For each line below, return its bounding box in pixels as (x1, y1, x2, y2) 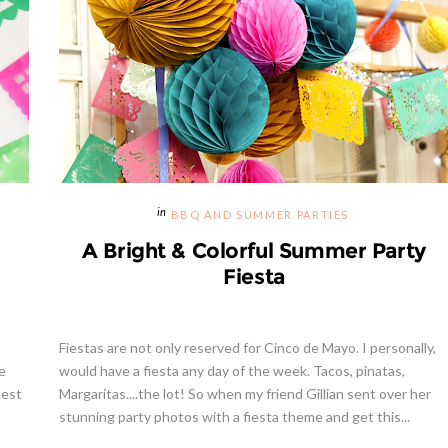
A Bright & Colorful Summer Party (82, 240, 426, 261)
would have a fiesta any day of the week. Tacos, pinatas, (59, 364, 405, 378)
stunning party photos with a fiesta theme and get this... (59, 410, 410, 424)
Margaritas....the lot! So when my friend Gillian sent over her (59, 387, 431, 401)
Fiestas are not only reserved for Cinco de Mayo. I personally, (59, 341, 436, 355)
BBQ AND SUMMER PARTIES (170, 210, 350, 221)
